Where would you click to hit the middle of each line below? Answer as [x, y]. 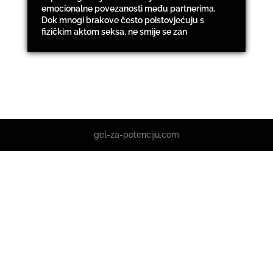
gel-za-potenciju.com [136, 135]
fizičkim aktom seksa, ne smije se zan [114, 32]
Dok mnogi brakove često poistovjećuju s [122, 20]
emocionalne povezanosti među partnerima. [128, 9]
